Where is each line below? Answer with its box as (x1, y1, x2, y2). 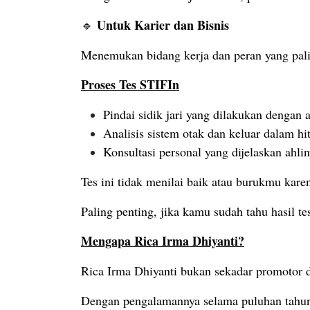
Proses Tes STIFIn (81, 75, 179, 94)
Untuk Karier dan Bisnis (97, 16, 229, 35)
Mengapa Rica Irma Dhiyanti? (81, 232, 244, 250)
